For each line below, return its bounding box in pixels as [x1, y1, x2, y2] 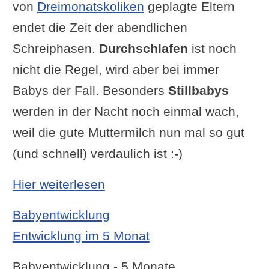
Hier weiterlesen [12, 177, 105, 191]
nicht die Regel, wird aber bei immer [12, 62, 219, 76]
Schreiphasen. [12, 41, 99, 55]
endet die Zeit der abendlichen [12, 20, 187, 34]
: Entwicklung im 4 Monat [104, 176, 249, 190]
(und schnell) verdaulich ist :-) [12, 146, 183, 160]
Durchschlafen [98, 41, 188, 55]
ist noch [187, 41, 237, 55]
